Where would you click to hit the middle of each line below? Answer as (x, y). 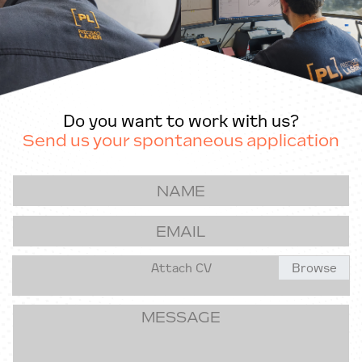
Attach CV (181, 268)
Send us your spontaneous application (181, 141)
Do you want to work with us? (181, 120)
